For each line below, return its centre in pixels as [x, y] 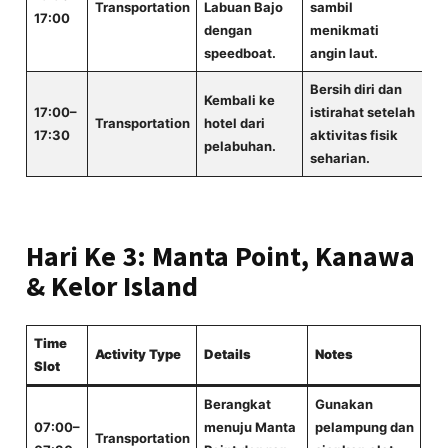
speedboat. [239, 53]
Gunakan [343, 404]
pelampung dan [364, 427]
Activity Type [137, 354]
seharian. [339, 158]
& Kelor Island [112, 286]
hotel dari [234, 123]
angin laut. [343, 53]
